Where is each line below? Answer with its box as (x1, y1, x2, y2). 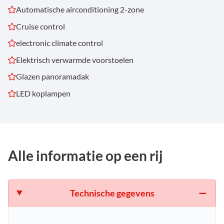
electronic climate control (16, 38, 103, 48)
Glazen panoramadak (16, 71, 89, 81)
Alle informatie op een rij (8, 147, 163, 164)
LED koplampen (16, 88, 70, 98)
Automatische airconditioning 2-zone (16, 4, 144, 14)
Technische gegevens (69, 187, 154, 199)
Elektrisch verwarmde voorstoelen (16, 54, 133, 64)
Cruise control (16, 21, 65, 31)
